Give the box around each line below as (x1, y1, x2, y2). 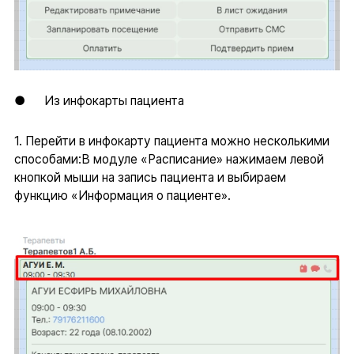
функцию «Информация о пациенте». (13, 187, 231, 203)
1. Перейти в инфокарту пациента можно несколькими (13, 133, 330, 149)
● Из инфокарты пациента (13, 93, 184, 109)
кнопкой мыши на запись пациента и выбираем (13, 169, 286, 185)
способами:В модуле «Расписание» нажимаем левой (13, 151, 324, 167)
